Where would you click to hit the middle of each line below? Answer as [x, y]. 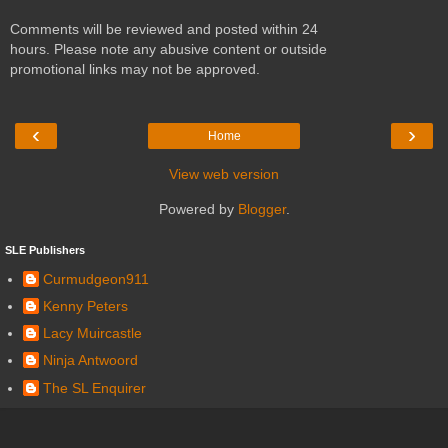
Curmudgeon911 [96, 278]
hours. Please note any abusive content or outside [168, 48]
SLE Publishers [45, 250]
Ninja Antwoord [90, 360]
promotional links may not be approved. [135, 68]
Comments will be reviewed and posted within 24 [164, 28]
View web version [224, 174]
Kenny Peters [85, 306]
